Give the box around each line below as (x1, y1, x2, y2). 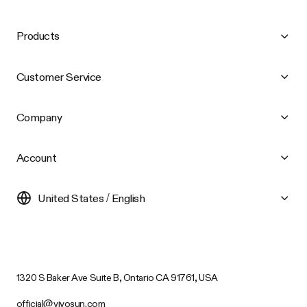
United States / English (37, 191, 145, 206)
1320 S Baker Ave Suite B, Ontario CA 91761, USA (16, 271, 218, 283)
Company (16, 110, 62, 124)
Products (16, 29, 60, 43)
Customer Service (16, 69, 101, 84)
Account (16, 151, 57, 165)
